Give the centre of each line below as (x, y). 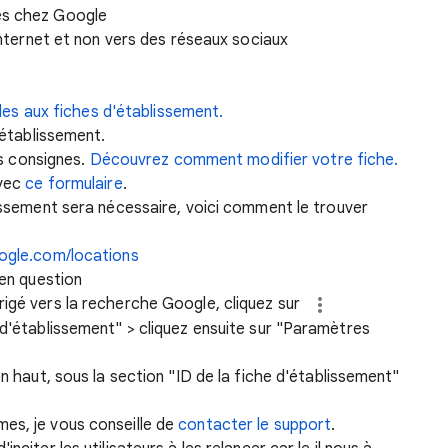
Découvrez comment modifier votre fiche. (244, 160)
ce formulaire (74, 184)
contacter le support (255, 424)
